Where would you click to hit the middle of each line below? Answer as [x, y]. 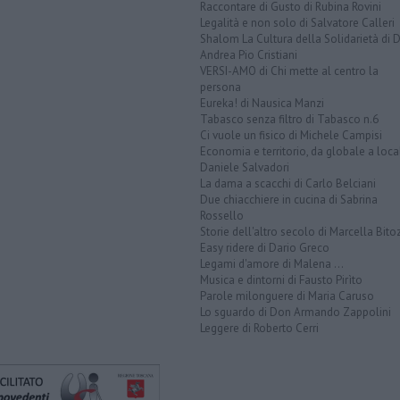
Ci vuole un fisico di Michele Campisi [291, 136]
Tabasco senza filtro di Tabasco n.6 [289, 120]
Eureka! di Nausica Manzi [262, 104]
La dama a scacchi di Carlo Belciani [288, 184]
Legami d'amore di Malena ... [272, 264]
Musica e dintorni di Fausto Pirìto [281, 280]
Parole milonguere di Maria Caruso [287, 296]
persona [221, 87]
